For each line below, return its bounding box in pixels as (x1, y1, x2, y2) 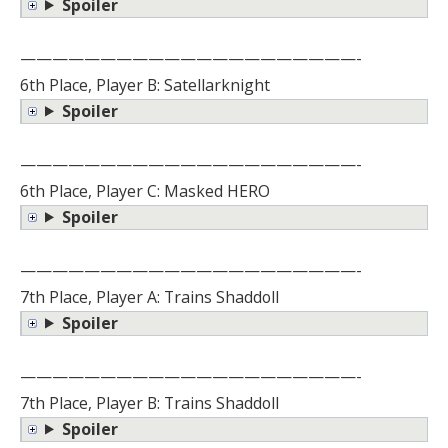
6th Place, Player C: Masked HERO (20, 179, 270, 202)
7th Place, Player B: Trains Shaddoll (20, 391, 279, 414)
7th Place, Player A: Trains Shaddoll (20, 285, 279, 308)
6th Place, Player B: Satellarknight (20, 73, 270, 96)
